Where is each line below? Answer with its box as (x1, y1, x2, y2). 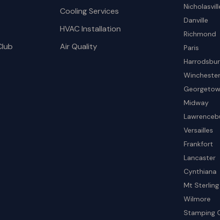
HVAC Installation (59, 24, 121, 34)
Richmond (184, 29, 217, 38)
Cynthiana (184, 167, 217, 176)
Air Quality (59, 41, 97, 52)
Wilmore (184, 194, 211, 203)
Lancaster (184, 153, 216, 162)
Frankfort (184, 139, 214, 148)
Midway (184, 98, 209, 107)
